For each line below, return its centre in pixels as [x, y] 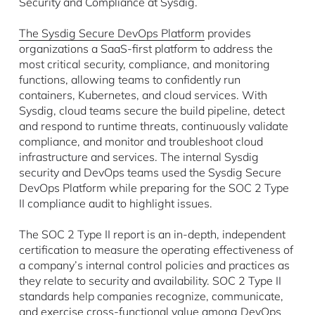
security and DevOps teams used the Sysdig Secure [150, 172]
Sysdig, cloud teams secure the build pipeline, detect [152, 110]
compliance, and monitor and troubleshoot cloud [141, 141]
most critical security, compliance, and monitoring [144, 64]
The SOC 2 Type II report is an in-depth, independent [152, 234]
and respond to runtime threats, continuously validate [153, 126]
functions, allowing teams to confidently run [129, 79]
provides [227, 33]
